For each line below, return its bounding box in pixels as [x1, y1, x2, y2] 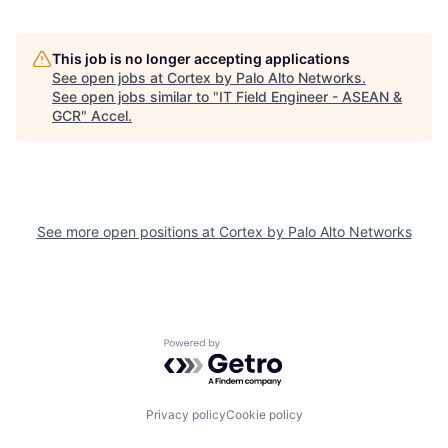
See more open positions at [36, 222, 219, 240]
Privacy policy [145, 407, 226, 423]
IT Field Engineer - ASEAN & [219, 87, 402, 105]
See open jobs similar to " [52, 87, 219, 105]
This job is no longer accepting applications [52, 49, 350, 67]
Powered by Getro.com [163, 337, 339, 358]
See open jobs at [52, 68, 167, 86]
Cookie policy [225, 407, 303, 423]
